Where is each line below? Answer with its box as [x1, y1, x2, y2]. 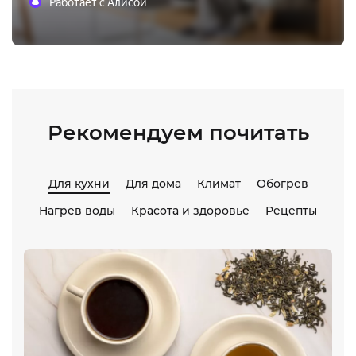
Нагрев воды [39, 203, 115, 218]
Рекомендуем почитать [47, 120, 309, 145]
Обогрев [256, 176, 308, 191]
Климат [196, 176, 241, 191]
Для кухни [48, 176, 110, 191]
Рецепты [265, 203, 317, 218]
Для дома [125, 176, 181, 191]
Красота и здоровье [131, 203, 250, 218]
